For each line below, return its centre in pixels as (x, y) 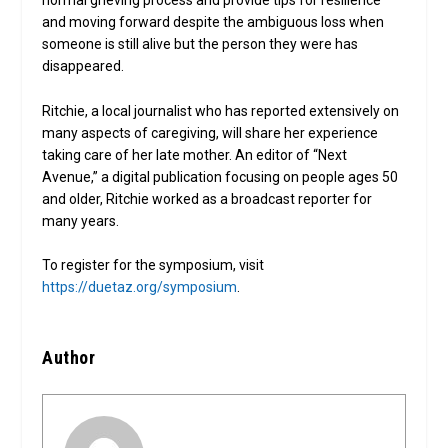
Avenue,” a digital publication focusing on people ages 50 (220, 176)
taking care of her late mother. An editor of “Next (195, 154)
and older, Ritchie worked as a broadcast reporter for (207, 198)
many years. (81, 220)
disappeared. (83, 66)
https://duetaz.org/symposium (140, 286)
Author (69, 358)
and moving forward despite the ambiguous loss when (213, 22)
